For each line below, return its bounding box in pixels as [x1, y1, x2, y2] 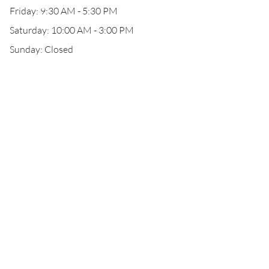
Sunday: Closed [10, 43, 73, 55]
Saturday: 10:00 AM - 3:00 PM [10, 24, 134, 36]
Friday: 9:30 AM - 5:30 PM [10, 5, 118, 17]
